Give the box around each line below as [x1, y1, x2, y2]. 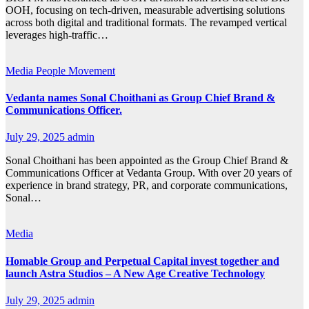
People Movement [36, 64, 115, 77]
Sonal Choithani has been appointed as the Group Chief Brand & [6, 154, 288, 167]
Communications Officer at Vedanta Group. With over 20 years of [6, 167, 292, 179]
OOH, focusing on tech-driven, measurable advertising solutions [6, 3, 285, 16]
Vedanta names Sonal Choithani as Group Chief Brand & [6, 92, 275, 104]
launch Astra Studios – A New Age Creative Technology [6, 267, 265, 279]
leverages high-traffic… [6, 28, 108, 41]
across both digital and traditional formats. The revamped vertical [6, 16, 287, 28]
